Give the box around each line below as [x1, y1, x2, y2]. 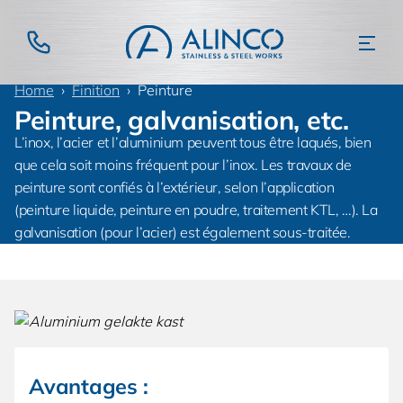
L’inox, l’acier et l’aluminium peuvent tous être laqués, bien [14, 133, 372, 151]
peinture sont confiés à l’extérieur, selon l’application [14, 178, 335, 196]
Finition [72, 81, 120, 99]
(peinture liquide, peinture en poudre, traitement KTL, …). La [14, 201, 378, 219]
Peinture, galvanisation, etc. [14, 103, 349, 136]
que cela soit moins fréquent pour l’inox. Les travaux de [14, 156, 352, 174]
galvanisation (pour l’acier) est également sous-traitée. [14, 223, 351, 241]
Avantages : [29, 372, 148, 399]
